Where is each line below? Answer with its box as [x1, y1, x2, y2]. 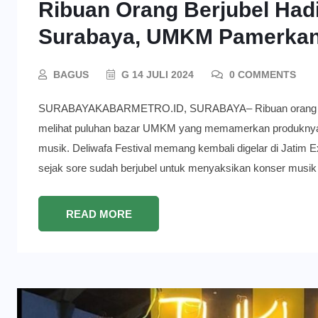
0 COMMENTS [226, 68, 296, 80]
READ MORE [65, 207, 132, 220]
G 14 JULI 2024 [119, 68, 194, 80]
